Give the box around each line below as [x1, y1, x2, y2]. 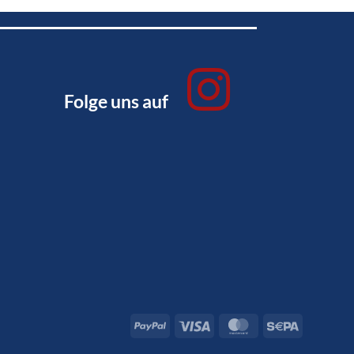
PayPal [165, 317, 199, 331]
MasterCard [254, 317, 313, 331]
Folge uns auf [64, 90, 169, 112]
